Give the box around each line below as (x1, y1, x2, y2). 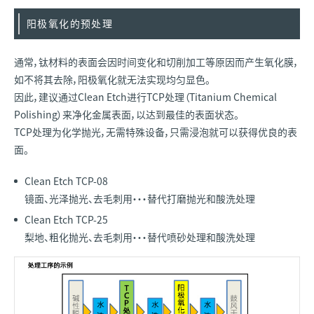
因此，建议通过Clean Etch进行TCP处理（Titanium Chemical (14, 89, 277, 104)
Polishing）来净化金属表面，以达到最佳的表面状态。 (14, 107, 239, 121)
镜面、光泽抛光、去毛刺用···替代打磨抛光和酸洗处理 (25, 191, 255, 205)
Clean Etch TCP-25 (25, 212, 108, 226)
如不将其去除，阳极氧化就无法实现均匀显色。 (14, 71, 210, 86)
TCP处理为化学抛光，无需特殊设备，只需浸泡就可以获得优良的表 (14, 124, 297, 139)
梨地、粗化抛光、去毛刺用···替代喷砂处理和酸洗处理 (25, 229, 255, 244)
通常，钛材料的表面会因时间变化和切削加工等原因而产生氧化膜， (14, 54, 299, 69)
